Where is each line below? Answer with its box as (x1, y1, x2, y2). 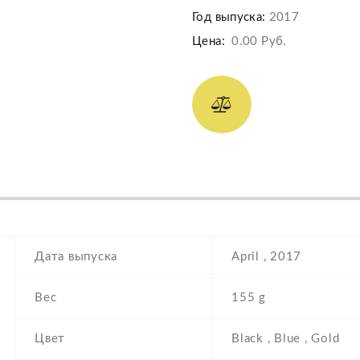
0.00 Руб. (231, 35, 287, 48)
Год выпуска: (192, 11, 266, 24)
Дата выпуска (35, 251, 117, 264)
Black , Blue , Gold (231, 333, 340, 346)
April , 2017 (231, 251, 301, 264)
